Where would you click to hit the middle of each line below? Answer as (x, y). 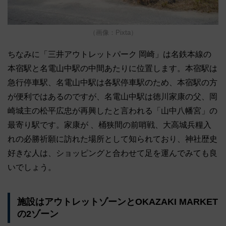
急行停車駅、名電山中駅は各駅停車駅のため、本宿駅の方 (112, 82)
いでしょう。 (32, 167)
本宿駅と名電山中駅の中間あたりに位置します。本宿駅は (112, 68)
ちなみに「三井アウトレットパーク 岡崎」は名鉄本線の (109, 54)
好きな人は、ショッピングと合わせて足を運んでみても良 (112, 153)
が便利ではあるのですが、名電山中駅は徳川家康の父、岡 (112, 96)
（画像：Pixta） (113, 32)
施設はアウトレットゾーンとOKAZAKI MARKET (117, 202)
